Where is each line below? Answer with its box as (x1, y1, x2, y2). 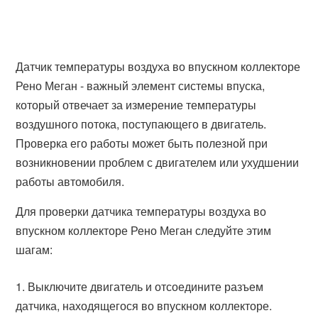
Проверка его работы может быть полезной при (16, 135, 268, 151)
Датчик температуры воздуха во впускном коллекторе (16, 58, 301, 75)
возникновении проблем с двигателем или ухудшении (16, 154, 300, 170)
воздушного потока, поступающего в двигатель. (16, 116, 267, 132)
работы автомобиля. (16, 173, 125, 190)
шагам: (16, 241, 53, 258)
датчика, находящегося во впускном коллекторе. (16, 297, 273, 314)
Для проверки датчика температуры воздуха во (16, 203, 267, 219)
